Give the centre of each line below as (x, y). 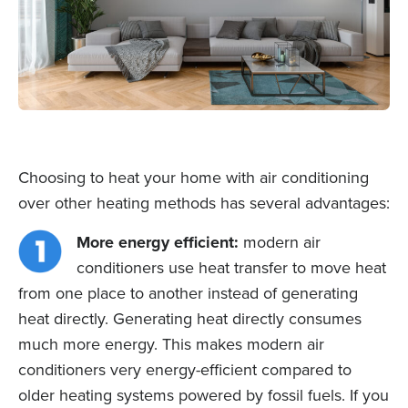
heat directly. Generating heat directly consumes (190, 318)
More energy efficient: (158, 242)
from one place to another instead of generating (188, 293)
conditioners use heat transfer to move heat (231, 267)
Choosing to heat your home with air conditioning (194, 177)
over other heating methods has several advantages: (204, 203)
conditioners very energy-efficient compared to (185, 369)
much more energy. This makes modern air (171, 344)
